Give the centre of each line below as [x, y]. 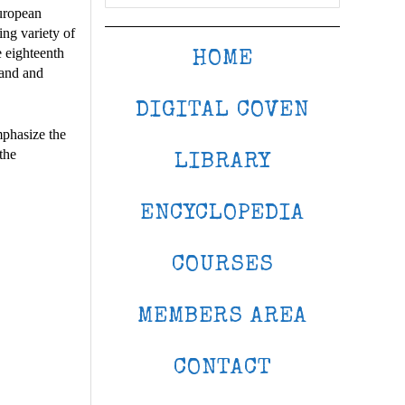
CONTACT [222, 368]
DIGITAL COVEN [222, 111]
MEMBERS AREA [222, 317]
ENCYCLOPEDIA [222, 214]
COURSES [222, 265]
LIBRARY [222, 162]
